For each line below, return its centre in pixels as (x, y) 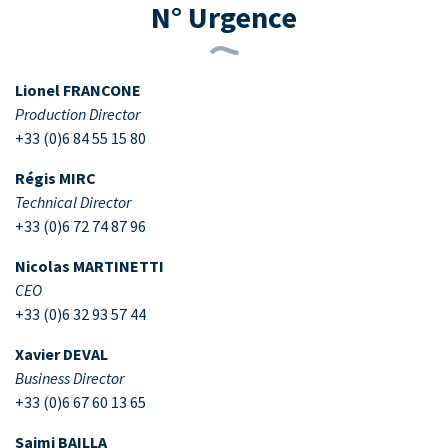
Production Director (77, 113)
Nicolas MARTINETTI (89, 265)
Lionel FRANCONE (78, 89)
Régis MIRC (55, 177)
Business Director (69, 377)
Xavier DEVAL (61, 353)
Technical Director (73, 201)
